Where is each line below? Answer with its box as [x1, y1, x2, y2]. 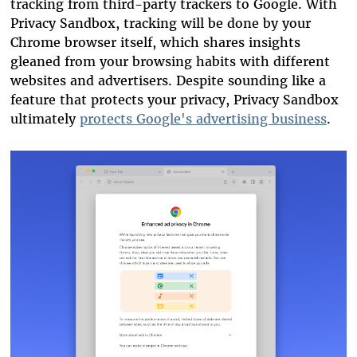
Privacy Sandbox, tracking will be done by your [10, 14, 311, 31]
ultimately [10, 110, 80, 127]
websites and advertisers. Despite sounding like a [10, 72, 326, 88]
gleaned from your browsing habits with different [10, 53, 330, 69]
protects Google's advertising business [79, 110, 327, 127]
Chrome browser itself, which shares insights [10, 33, 300, 50]
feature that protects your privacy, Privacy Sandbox [10, 91, 339, 108]
